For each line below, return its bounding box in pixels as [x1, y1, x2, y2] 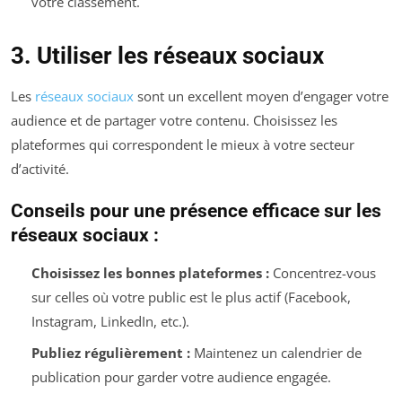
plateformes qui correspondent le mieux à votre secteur [11, 135, 354, 154]
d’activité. [11, 160, 69, 179]
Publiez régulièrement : [31, 343, 190, 362]
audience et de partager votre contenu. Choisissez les [11, 111, 337, 130]
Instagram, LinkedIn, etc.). [31, 312, 189, 331]
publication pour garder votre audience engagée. [31, 367, 331, 386]
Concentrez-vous [268, 264, 376, 283]
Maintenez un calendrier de [189, 343, 362, 362]
